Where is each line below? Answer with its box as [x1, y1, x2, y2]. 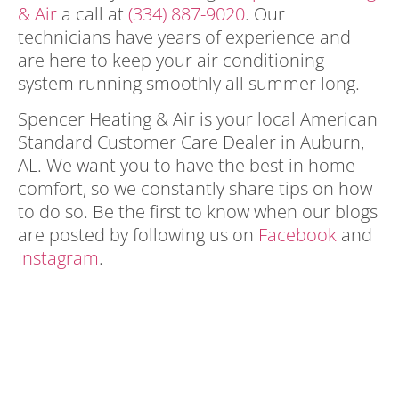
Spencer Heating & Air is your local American [18, 107, 378, 132]
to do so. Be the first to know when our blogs [18, 199, 378, 224]
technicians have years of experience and [18, 24, 351, 49]
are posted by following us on [18, 223, 258, 248]
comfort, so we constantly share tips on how [18, 176, 372, 201]
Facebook [258, 223, 337, 248]
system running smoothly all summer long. [18, 70, 364, 95]
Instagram [18, 246, 99, 271]
